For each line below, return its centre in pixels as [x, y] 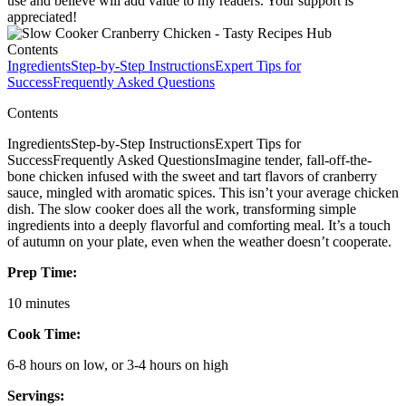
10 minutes [39, 303]
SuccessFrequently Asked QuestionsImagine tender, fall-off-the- [189, 159]
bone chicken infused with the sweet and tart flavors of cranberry [192, 176]
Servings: [36, 395]
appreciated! [42, 16]
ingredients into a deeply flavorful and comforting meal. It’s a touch [199, 225]
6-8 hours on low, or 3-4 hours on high [118, 364]
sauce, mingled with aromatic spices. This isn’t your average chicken [203, 192]
